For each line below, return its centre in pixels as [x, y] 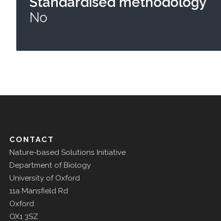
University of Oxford [44, 178]
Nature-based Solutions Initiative [67, 152]
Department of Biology [50, 165]
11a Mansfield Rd [38, 191]
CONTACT [32, 139]
